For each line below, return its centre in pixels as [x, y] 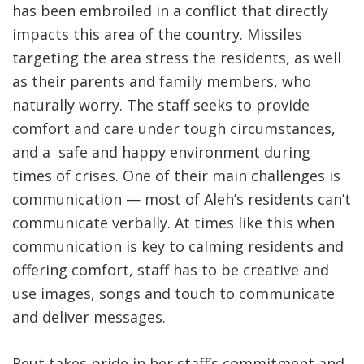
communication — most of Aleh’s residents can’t [182, 199]
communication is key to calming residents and [178, 247]
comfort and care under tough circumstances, [174, 129]
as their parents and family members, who [162, 82]
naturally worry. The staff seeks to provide [161, 105]
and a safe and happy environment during [161, 152]
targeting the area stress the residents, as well [177, 58]
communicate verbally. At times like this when [173, 223]
